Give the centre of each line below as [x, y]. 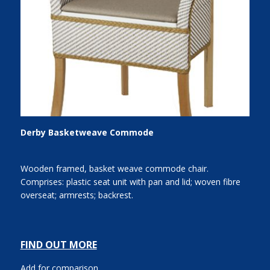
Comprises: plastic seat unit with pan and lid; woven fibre [130, 182]
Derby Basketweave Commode [87, 132]
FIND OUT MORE [58, 245]
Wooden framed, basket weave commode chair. [114, 169]
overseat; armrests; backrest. [77, 195]
